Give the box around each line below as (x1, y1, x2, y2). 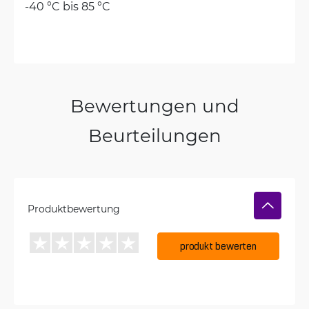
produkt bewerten (180, 241, 257, 252)
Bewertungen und (70, 94, 239, 118)
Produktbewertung (28, 202, 120, 216)
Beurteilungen (88, 123, 221, 148)
